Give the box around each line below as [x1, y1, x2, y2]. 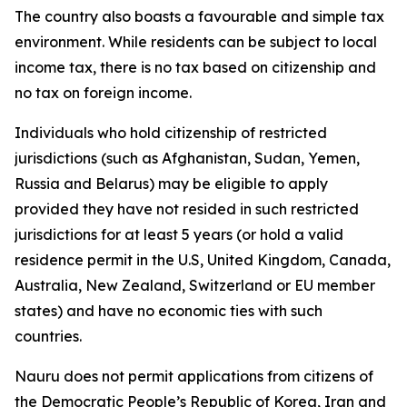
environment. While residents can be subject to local [15, 33, 377, 52]
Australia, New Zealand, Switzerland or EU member [15, 276, 375, 295]
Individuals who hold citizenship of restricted [15, 124, 327, 143]
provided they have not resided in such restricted [15, 200, 359, 219]
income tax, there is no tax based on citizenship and [15, 58, 376, 77]
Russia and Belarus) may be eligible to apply [15, 174, 328, 194]
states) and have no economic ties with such [15, 302, 323, 321]
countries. [15, 327, 82, 346]
